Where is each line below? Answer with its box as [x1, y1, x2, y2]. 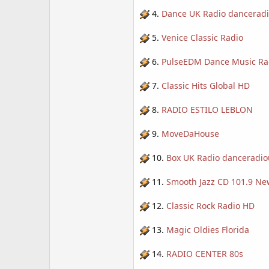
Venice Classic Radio [162, 32, 243, 43]
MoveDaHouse [162, 128, 219, 139]
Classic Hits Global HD [162, 80, 250, 91]
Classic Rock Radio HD [166, 200, 255, 211]
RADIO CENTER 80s [166, 248, 243, 259]
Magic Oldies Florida [166, 224, 249, 235]
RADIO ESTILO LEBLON [162, 104, 253, 115]
